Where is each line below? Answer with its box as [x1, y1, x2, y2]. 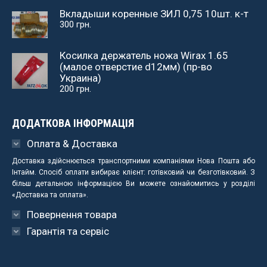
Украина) [60, 72, 101, 84]
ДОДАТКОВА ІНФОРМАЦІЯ [12, 116, 134, 129]
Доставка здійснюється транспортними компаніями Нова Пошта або [12, 156, 255, 165]
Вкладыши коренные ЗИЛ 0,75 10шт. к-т [60, 8, 249, 20]
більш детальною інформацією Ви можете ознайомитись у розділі [12, 179, 255, 188]
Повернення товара [27, 208, 117, 221]
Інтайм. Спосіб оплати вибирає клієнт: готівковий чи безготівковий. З [12, 167, 255, 176]
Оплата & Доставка [27, 137, 117, 150]
